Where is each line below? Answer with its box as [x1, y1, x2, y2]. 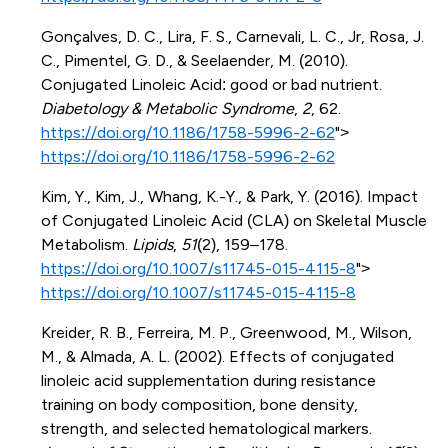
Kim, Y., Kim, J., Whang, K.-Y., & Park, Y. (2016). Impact [40, 188, 418, 206]
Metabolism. [40, 236, 132, 254]
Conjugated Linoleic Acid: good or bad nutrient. [40, 76, 382, 94]
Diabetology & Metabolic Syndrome [40, 100, 294, 118]
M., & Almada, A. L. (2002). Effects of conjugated [40, 348, 394, 366]
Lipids [131, 236, 173, 254]
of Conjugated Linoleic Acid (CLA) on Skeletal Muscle [40, 212, 427, 230]
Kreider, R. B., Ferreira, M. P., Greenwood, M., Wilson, [40, 324, 412, 342]
